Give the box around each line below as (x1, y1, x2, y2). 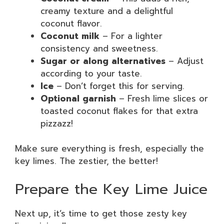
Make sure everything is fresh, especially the (15, 142, 204, 155)
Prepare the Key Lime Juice (15, 177, 207, 200)
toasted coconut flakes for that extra (40, 104, 198, 117)
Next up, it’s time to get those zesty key (15, 206, 187, 220)
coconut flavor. (40, 16, 102, 30)
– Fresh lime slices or (116, 91, 208, 105)
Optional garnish (40, 91, 116, 105)
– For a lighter (99, 29, 162, 42)
